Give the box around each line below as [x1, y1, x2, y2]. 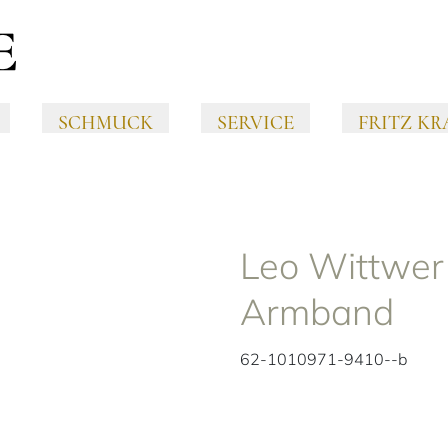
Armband [240, 288, 394, 334]
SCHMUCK [58, 111, 153, 135]
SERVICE [217, 111, 294, 135]
